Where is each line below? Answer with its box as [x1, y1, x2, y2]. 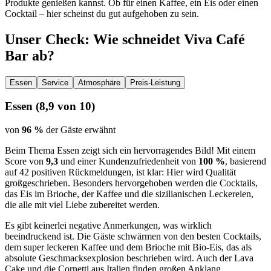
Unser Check [5, 31, 85, 47]
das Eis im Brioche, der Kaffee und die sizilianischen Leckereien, [5, 189, 253, 200]
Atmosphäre [78, 77, 120, 87]
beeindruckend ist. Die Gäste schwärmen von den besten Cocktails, [5, 231, 261, 242]
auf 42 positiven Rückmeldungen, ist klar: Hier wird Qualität [5, 167, 236, 178]
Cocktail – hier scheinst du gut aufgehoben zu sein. [5, 8, 199, 19]
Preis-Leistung [130, 77, 180, 87]
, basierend [225, 156, 266, 167]
